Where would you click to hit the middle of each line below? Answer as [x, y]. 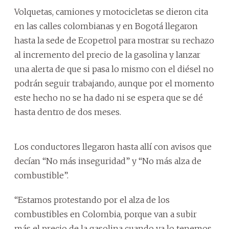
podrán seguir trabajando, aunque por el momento [114, 83]
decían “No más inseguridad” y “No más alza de [108, 161]
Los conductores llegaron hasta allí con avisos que [113, 146]
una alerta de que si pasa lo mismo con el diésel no [114, 69]
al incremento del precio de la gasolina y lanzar [107, 54]
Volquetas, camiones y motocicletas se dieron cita [111, 12]
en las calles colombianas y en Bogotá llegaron [106, 26]
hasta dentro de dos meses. [68, 112]
